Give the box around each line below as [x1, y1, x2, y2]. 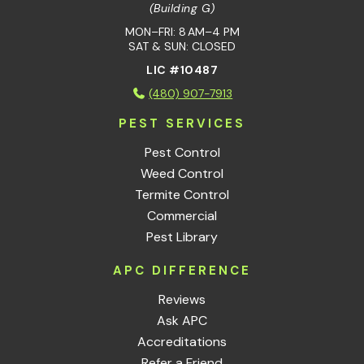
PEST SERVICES [119, 115, 245, 132]
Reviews [158, 290, 206, 308]
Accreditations [137, 332, 227, 350]
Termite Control [135, 185, 229, 203]
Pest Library [146, 227, 218, 245]
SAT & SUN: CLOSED [128, 38, 236, 54]
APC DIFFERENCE [113, 262, 251, 279]
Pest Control [144, 143, 220, 161]
